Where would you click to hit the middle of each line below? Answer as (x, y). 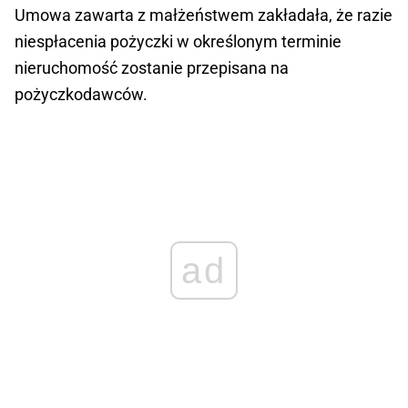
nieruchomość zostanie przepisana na (152, 68)
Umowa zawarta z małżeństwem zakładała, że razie (204, 15)
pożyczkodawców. (81, 95)
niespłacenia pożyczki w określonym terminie (178, 42)
